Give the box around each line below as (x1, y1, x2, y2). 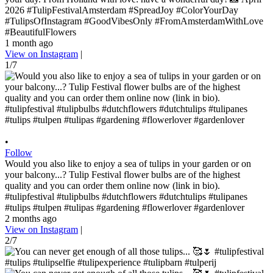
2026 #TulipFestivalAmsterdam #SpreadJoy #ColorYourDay (5, 4, 238, 15)
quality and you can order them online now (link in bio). (5, 180, 220, 191)
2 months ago (5, 213, 57, 224)
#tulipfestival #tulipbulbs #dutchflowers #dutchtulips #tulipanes (5, 191, 247, 202)
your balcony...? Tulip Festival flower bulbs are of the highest (5, 169, 240, 180)
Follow (5, 147, 32, 158)
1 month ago (5, 37, 53, 48)
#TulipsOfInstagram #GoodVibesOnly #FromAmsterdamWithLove (5, 15, 263, 26)
